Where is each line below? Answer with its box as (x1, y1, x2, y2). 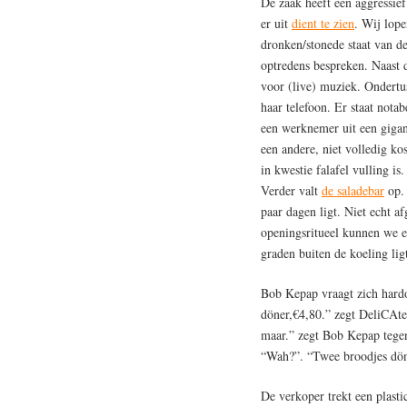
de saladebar (322, 181, 384, 199)
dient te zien (292, 14, 354, 32)
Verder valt (261, 181, 322, 199)
